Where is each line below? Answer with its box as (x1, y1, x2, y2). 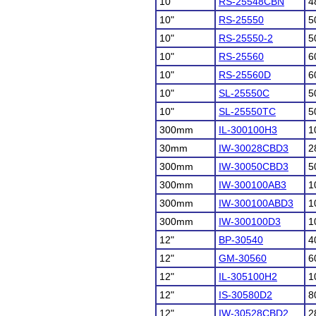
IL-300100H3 (219, 124, 277, 135)
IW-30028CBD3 (219, 142, 288, 154)
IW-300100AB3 (219, 179, 286, 190)
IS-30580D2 (219, 289, 272, 300)
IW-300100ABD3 (219, 197, 293, 209)
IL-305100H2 (219, 271, 277, 282)
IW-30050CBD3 (219, 161, 288, 172)
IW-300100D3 (219, 216, 281, 227)
